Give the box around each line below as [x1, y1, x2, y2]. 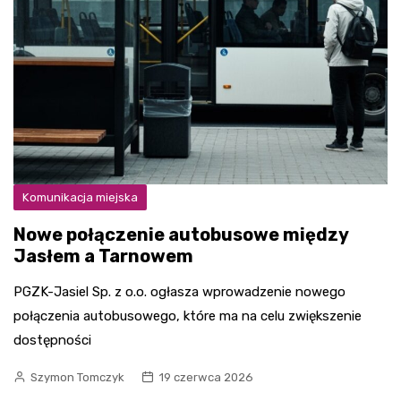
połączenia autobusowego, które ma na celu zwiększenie [13, 308, 362, 324]
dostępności [13, 332, 91, 348]
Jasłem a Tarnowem [13, 245, 193, 267]
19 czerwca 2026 [158, 371, 253, 384]
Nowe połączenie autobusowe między [13, 224, 348, 245]
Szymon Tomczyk [30, 371, 124, 384]
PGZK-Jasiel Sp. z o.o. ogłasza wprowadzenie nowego [13, 284, 346, 300]
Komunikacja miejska [22, 191, 138, 204]
